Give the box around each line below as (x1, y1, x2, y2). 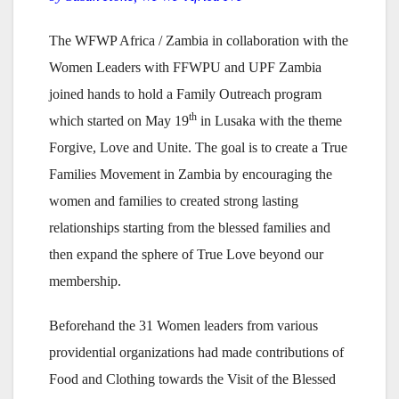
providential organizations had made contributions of (49, 345, 344, 361)
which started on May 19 (49, 113, 189, 129)
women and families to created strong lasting (49, 193, 298, 209)
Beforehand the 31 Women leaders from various (49, 318, 318, 334)
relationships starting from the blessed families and (49, 220, 330, 236)
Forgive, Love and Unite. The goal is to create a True (49, 140, 347, 156)
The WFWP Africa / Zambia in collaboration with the (49, 33, 348, 49)
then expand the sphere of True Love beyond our (49, 247, 323, 263)
